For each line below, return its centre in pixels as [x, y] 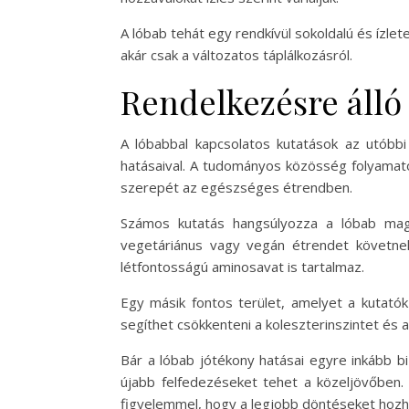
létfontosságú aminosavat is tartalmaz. [242, 267]
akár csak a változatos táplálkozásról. [236, 55]
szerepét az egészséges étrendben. [236, 187]
